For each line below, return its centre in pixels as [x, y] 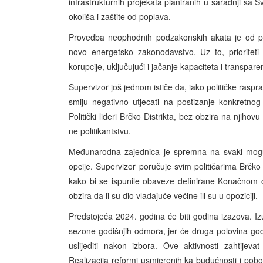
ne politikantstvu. [100, 131]
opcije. [82, 166]
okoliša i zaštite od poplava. [120, 17]
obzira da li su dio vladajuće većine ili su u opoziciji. [163, 196]
